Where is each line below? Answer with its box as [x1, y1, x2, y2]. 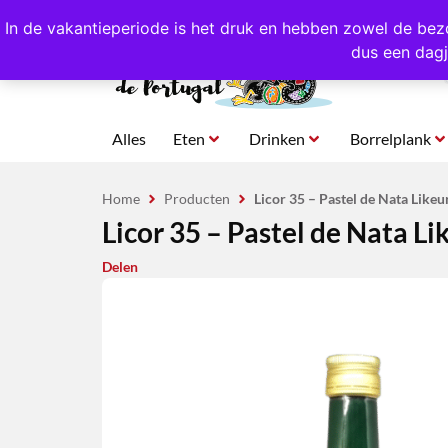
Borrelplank [349, 129, 431, 148]
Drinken [249, 129, 306, 148]
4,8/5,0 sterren [129, 10, 221, 27]
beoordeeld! [220, 10, 300, 27]
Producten [164, 190, 230, 207]
